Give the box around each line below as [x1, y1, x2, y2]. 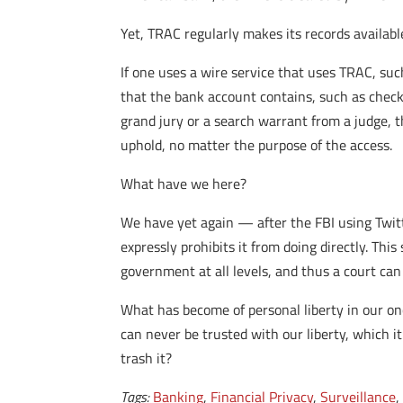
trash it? [121, 347, 173, 369]
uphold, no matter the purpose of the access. [121, 134, 393, 156]
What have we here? [121, 173, 247, 194]
